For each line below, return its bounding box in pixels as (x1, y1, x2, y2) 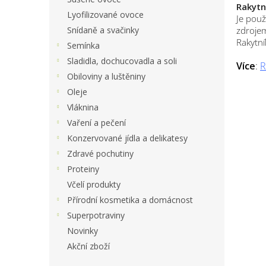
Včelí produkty (67, 178, 121, 190)
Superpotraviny (67, 209, 125, 221)
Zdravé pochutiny (67, 147, 134, 159)
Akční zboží (67, 240, 110, 252)
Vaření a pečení (67, 116, 126, 128)
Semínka (67, 39, 100, 51)
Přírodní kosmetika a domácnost (67, 194, 193, 205)
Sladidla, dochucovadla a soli (67, 55, 177, 66)
